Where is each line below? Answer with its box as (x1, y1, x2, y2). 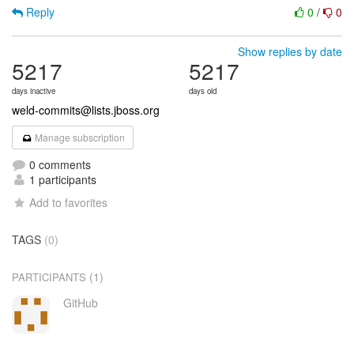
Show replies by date (238, 43, 342, 59)
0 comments (26, 156, 91, 172)
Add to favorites (29, 194, 108, 210)
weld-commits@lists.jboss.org (12, 102, 160, 118)
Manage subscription (32, 130, 126, 144)
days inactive (12, 85, 55, 96)
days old (189, 85, 217, 96)
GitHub (62, 295, 98, 311)
